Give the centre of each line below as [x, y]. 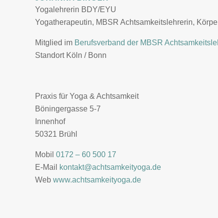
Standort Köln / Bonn [71, 55]
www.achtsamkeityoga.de [97, 180]
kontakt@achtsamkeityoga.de [110, 167]
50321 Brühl [56, 134]
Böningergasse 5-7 [68, 109]
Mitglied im [55, 43]
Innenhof [50, 121]
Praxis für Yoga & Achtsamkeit [87, 96]
